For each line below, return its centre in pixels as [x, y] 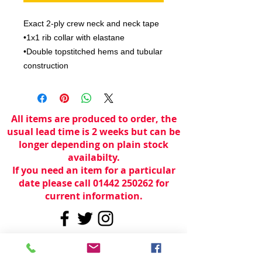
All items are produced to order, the [94, 118]
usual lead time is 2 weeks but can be [94, 131]
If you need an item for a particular [94, 170]
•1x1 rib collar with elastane [74, 37]
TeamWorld [110, 239]
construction [46, 65]
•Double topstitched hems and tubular [93, 51]
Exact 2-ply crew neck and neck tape [91, 23]
